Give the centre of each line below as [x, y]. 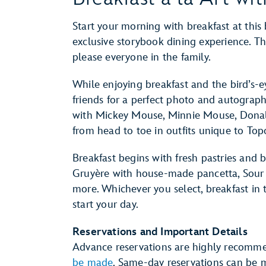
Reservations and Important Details [160, 232]
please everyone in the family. [142, 57]
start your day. [105, 205]
